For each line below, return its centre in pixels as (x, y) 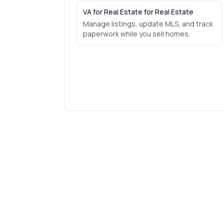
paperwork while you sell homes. (136, 34)
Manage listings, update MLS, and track (148, 24)
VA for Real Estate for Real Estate (138, 12)
